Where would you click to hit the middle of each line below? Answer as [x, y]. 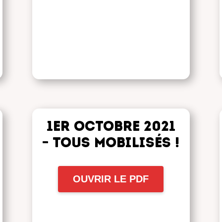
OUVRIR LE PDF [111, 179]
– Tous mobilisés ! [111, 142]
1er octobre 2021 [111, 126]
